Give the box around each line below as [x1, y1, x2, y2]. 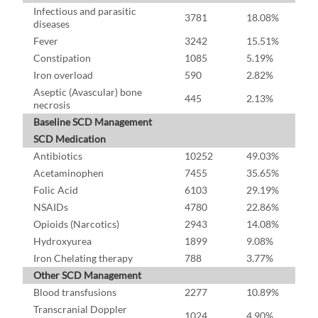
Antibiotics [33, 150, 82, 163]
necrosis [33, 99, 70, 111]
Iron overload [33, 69, 93, 82]
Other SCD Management [33, 269, 141, 282]
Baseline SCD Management [33, 116, 152, 128]
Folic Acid [33, 184, 78, 197]
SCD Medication [33, 133, 106, 146]
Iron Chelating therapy [33, 252, 133, 265]
